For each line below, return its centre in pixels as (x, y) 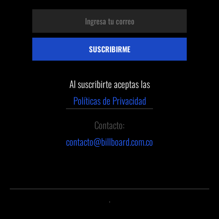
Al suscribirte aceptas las (109, 83)
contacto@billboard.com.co (109, 141)
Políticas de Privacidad (109, 100)
